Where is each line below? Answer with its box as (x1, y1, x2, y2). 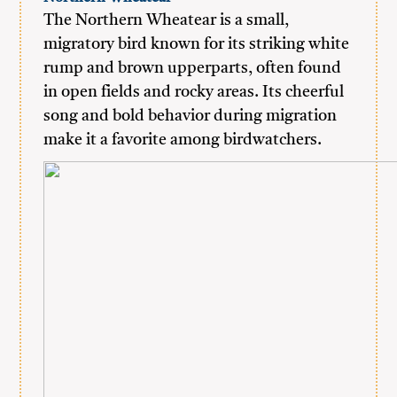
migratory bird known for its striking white (43, 36, 350, 52)
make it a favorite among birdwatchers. (43, 132, 323, 148)
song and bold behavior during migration (43, 108, 338, 124)
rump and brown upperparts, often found (43, 60, 342, 76)
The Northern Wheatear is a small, (43, 12, 290, 28)
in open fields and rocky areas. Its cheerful (43, 84, 345, 100)
